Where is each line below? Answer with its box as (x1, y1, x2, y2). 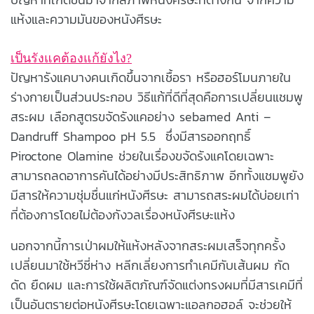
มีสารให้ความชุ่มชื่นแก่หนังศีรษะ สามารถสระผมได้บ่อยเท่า (11, 185, 299, 205)
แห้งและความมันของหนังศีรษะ (11, 9, 162, 29)
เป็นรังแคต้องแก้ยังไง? (11, 50, 132, 65)
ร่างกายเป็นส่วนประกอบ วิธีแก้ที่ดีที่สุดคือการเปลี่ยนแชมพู (11, 87, 303, 107)
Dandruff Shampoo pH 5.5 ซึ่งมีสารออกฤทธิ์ (11, 126, 251, 146)
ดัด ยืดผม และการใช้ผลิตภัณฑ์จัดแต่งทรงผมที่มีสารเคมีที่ (11, 275, 303, 294)
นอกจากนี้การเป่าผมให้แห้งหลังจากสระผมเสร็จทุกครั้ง (11, 235, 285, 255)
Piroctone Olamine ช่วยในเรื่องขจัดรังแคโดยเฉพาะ (11, 146, 274, 165)
